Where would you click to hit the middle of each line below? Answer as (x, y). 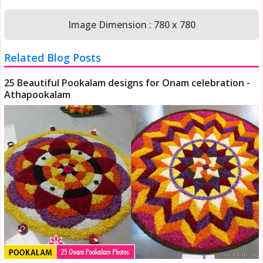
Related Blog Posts (53, 57)
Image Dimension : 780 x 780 (131, 24)
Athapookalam (38, 94)
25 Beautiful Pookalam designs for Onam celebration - (127, 82)
